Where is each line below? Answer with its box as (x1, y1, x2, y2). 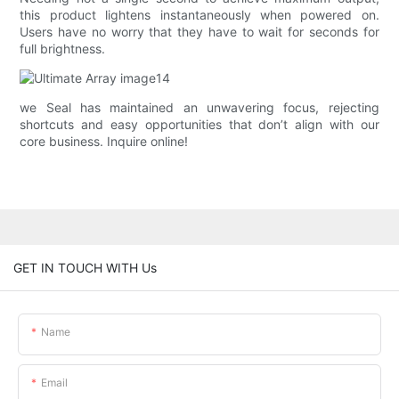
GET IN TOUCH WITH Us (13, 259, 157, 275)
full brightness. (20, 41, 106, 57)
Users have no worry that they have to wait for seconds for (20, 24, 379, 40)
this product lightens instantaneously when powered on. (20, 7, 379, 23)
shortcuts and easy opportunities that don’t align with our (20, 117, 379, 133)
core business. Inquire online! (20, 134, 189, 150)
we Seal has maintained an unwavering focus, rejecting (20, 100, 379, 116)
